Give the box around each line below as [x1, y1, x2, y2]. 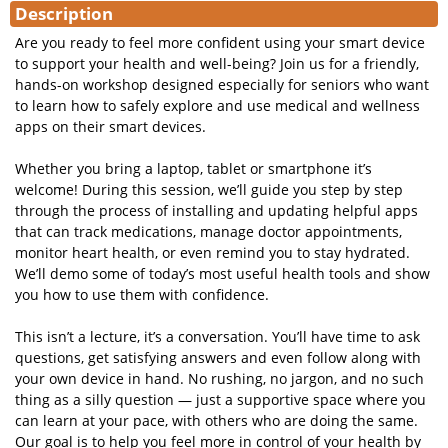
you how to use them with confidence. [15, 285, 269, 304]
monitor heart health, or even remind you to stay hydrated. [15, 243, 410, 262]
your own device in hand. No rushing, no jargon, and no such [15, 369, 424, 388]
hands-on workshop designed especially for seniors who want [15, 75, 429, 94]
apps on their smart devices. [15, 117, 206, 136]
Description [15, 2, 113, 25]
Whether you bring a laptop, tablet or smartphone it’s [15, 159, 372, 178]
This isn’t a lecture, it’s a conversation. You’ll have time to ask [15, 327, 420, 346]
